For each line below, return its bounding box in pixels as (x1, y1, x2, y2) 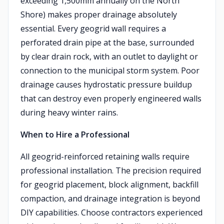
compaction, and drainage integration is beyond (20, 193, 200, 204)
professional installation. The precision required (20, 165, 201, 176)
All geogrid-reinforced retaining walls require (20, 151, 189, 162)
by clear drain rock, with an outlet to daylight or (20, 51, 198, 62)
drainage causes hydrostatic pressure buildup (20, 79, 192, 90)
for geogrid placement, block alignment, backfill (20, 179, 198, 190)
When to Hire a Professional (20, 129, 129, 140)
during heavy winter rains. (20, 107, 118, 118)
